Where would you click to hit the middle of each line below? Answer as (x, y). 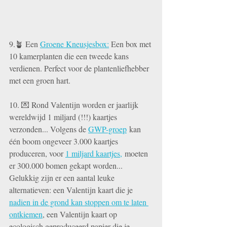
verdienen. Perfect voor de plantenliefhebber (80, 68)
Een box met (131, 44)
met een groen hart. (40, 81)
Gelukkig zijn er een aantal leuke (63, 178)
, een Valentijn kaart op (81, 214)
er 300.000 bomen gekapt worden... (67, 166)
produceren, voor (37, 154)
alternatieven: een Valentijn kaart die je (72, 190)
